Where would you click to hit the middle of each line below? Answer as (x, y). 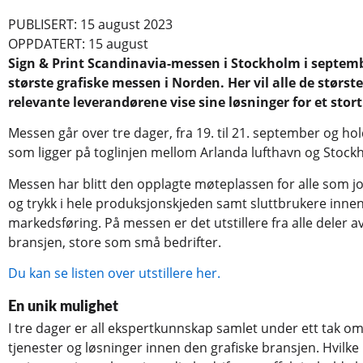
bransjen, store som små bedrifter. (115, 242)
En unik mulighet (64, 307)
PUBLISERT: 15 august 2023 (90, 24)
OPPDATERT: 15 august (78, 44)
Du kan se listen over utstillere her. (114, 273)
